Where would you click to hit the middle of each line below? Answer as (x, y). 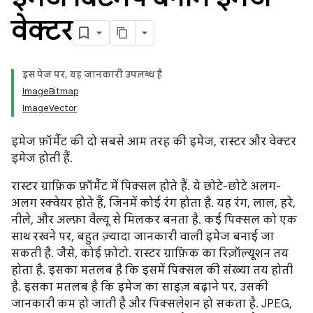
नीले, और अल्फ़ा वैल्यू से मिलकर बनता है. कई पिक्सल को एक (154, 220)
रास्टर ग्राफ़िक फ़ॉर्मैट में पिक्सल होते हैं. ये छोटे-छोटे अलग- (146, 187)
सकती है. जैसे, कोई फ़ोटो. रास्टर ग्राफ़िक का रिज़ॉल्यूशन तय (150, 254)
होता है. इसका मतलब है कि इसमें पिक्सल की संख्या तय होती (152, 270)
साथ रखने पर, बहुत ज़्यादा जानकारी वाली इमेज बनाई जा (143, 237)
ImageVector (50, 108)
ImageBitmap (50, 91)
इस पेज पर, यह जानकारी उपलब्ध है (92, 74)
